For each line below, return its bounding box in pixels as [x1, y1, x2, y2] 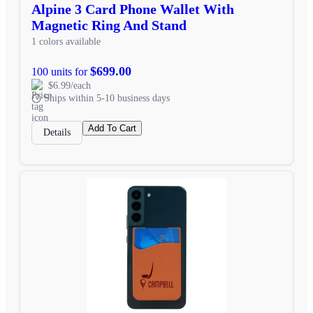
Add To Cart [88, 122, 136, 133]
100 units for [31, 65, 90, 78]
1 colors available [31, 36, 101, 47]
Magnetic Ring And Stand [31, 17, 187, 33]
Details [43, 126, 71, 138]
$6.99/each [48, 80, 91, 91]
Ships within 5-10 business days [44, 92, 170, 103]
